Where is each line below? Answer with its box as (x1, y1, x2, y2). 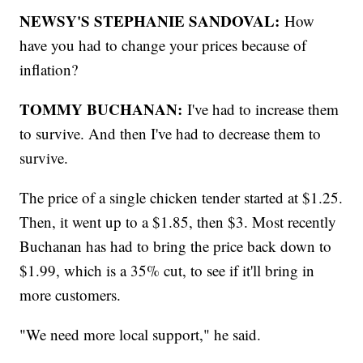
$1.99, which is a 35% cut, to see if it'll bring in (19, 260, 315, 281)
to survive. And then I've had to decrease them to (19, 123, 322, 144)
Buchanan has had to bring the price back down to (19, 236, 332, 257)
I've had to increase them (187, 99, 340, 120)
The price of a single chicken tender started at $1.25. (19, 187, 344, 208)
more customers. (19, 284, 126, 305)
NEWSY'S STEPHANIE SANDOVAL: (19, 10, 285, 32)
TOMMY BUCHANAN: (19, 98, 188, 121)
